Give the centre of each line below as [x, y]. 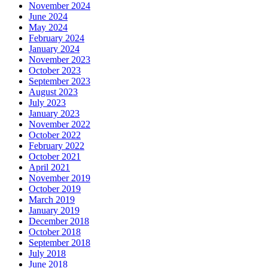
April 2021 [49, 167]
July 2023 [47, 103]
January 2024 [54, 49]
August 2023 [53, 92]
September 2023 [60, 81]
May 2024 [48, 28]
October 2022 [55, 135]
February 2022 [57, 146]
